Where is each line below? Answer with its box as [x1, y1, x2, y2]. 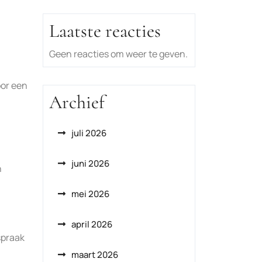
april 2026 [71, 218, 112, 230]
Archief [49, 91, 105, 113]
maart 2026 [71, 249, 118, 261]
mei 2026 [71, 188, 109, 200]
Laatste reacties [49, 19, 161, 42]
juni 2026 [71, 157, 109, 170]
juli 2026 [71, 127, 106, 139]
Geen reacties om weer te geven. [49, 47, 188, 60]
